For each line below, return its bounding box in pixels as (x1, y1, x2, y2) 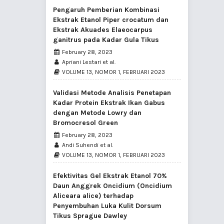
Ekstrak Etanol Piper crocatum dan (53, 15, 168, 24)
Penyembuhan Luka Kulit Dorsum (53, 201, 161, 210)
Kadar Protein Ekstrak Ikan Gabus (53, 98, 165, 107)
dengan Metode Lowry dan (53, 108, 141, 117)
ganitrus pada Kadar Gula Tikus (53, 35, 159, 44)
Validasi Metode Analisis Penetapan (53, 88, 171, 97)
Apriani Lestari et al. (60, 58, 116, 66)
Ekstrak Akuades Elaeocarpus (53, 25, 152, 34)
